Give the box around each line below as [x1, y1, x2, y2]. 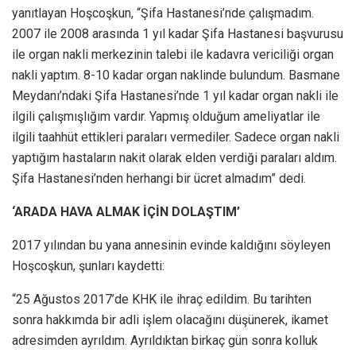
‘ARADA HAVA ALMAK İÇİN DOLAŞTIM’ [12, 204, 240, 220]
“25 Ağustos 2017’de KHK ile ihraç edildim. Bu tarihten [12, 292, 311, 308]
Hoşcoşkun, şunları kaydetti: [12, 258, 164, 274]
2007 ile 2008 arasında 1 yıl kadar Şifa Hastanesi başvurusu [12, 26, 343, 42]
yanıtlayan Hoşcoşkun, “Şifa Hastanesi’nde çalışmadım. [12, 6, 314, 21]
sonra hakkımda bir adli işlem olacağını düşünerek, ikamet [12, 312, 328, 328]
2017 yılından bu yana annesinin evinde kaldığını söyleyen [12, 238, 331, 253]
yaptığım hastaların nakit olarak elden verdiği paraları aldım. [12, 150, 337, 166]
